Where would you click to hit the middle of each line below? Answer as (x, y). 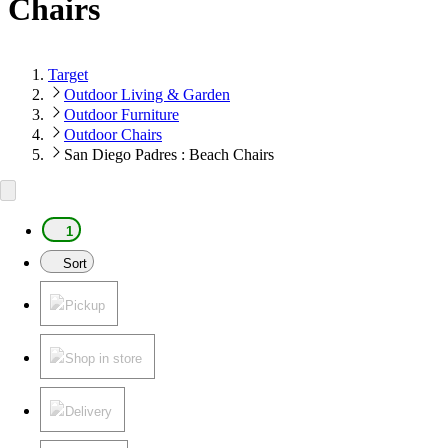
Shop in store (103, 358)
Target (68, 74)
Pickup (85, 305)
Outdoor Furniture (121, 114)
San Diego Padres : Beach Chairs (169, 154)
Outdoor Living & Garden (147, 94)
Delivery (88, 411)
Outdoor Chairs (113, 134)
